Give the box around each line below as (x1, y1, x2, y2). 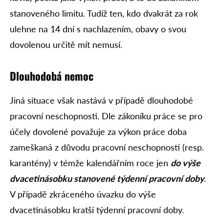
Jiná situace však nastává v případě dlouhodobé (10, 95, 193, 106)
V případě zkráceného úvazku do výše (10, 189, 156, 200)
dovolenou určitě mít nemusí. (10, 39, 122, 50)
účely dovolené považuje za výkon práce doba (10, 126, 187, 137)
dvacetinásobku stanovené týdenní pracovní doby (10, 173, 204, 184)
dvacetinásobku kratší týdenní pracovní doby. (10, 204, 184, 216)
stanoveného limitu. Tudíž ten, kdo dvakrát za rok (10, 8, 198, 19)
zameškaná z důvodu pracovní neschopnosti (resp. (10, 142, 204, 153)
